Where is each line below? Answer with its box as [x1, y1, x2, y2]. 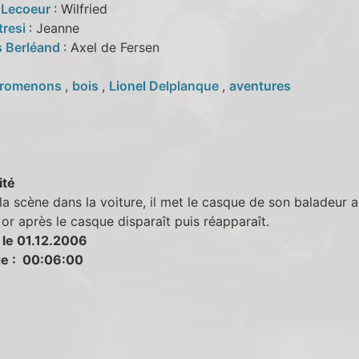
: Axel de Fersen [63, 38, 159, 55]
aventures [228, 77, 291, 94]
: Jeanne [28, 19, 79, 36]
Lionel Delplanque [108, 77, 222, 94]
